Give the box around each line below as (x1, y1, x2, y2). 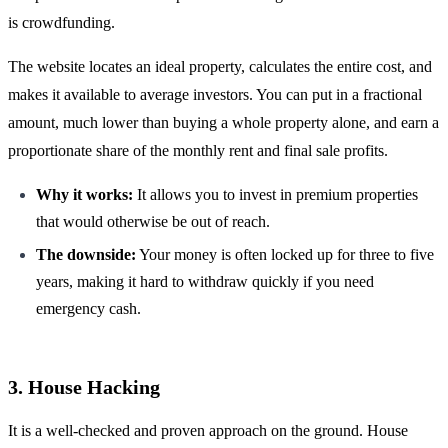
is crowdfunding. (8, 14, 115, 32)
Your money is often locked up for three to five (136, 245, 434, 263)
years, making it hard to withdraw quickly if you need (36, 272, 374, 290)
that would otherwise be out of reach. (36, 213, 270, 231)
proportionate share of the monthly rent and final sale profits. (8, 142, 388, 160)
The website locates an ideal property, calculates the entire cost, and (8, 58, 432, 76)
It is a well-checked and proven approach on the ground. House (8, 421, 408, 439)
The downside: (36, 245, 136, 263)
